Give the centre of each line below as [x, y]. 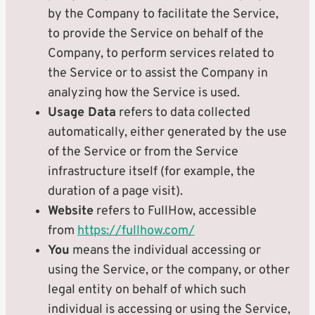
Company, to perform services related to [161, 54]
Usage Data [82, 113]
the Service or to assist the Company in [158, 73]
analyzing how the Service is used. [144, 93]
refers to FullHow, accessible [175, 211]
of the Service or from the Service [143, 152]
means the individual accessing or [165, 251]
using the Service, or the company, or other [169, 270]
